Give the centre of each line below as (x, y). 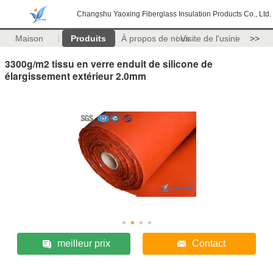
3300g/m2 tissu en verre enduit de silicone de (109, 63)
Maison (30, 38)
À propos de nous (155, 38)
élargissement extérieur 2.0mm (76, 76)
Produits (89, 38)
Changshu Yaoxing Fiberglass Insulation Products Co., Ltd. (174, 14)
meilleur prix (83, 243)
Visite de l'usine (210, 38)
